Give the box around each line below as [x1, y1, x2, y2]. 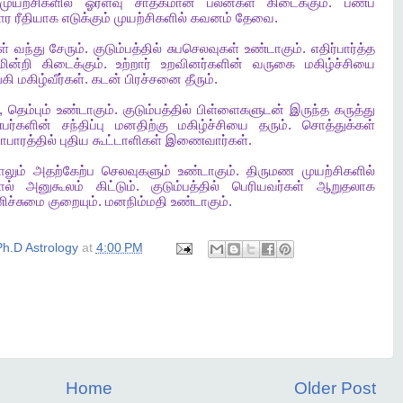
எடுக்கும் [61, 11, 111, 25]
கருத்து [334, 103, 375, 117]
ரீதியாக [14, 11, 58, 25]
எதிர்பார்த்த [310, 41, 375, 56]
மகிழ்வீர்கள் [17, 72, 85, 86]
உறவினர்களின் [161, 57, 243, 71]
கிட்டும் [95, 179, 136, 193]
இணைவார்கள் [165, 133, 248, 148]
